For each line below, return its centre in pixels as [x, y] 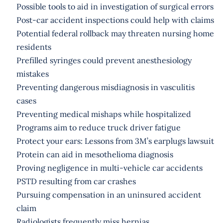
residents [34, 47]
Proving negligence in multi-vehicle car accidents [109, 167]
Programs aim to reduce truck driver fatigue [98, 127]
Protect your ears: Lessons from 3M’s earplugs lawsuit [115, 141]
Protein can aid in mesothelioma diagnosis [95, 154]
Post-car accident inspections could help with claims [115, 20]
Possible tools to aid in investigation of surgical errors [115, 6]
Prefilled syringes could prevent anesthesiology [104, 60]
